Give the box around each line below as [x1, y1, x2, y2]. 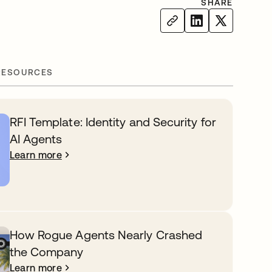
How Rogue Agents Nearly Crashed [9, 228, 203, 242]
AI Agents [9, 132, 63, 146]
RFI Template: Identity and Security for [9, 115, 216, 129]
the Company [9, 245, 84, 259]
